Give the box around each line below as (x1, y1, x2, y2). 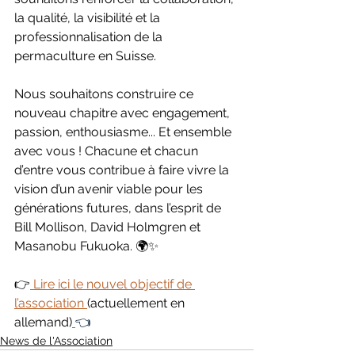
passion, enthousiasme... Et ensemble (14, 124, 235, 140)
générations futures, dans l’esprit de (14, 200, 224, 216)
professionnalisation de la (14, 29, 166, 45)
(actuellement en (87, 296, 188, 311)
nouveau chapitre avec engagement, (14, 105, 233, 121)
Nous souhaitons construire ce (14, 86, 197, 102)
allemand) (14, 315, 72, 330)
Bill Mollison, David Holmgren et (14, 219, 204, 235)
